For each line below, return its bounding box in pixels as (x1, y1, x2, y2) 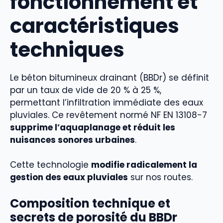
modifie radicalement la (91, 159, 197, 171)
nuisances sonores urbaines (10, 133, 135, 146)
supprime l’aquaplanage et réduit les (10, 121, 175, 133)
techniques (10, 35, 124, 64)
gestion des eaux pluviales (10, 171, 128, 184)
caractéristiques (10, 11, 179, 40)
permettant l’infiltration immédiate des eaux (10, 96, 203, 109)
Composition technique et (10, 195, 170, 212)
